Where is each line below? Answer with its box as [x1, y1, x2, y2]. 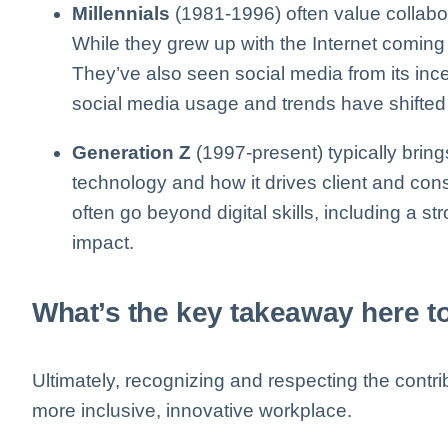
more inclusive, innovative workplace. [32, 399, 352, 421]
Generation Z [72, 142, 191, 164]
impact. [72, 232, 134, 254]
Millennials [72, 3, 170, 25]
